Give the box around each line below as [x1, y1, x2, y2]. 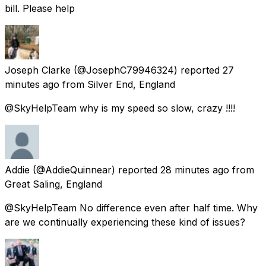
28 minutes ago [160, 163, 229, 176]
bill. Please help [5, 2, 75, 14]
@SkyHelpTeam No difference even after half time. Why [5, 201, 258, 214]
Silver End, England [87, 78, 175, 90]
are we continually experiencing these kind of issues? [5, 216, 245, 228]
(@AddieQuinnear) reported [33, 163, 157, 176]
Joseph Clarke [5, 64, 71, 76]
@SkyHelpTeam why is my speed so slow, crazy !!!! [5, 102, 235, 114]
